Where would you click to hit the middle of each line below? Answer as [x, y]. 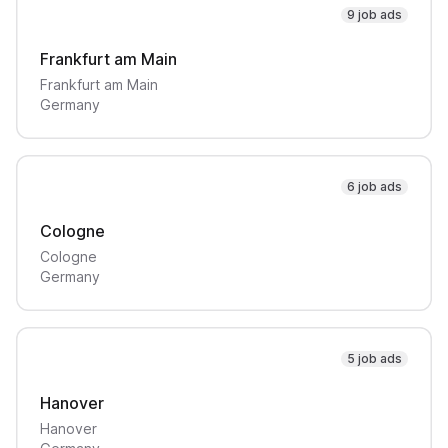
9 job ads [374, 14]
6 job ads [374, 186]
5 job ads [374, 358]
